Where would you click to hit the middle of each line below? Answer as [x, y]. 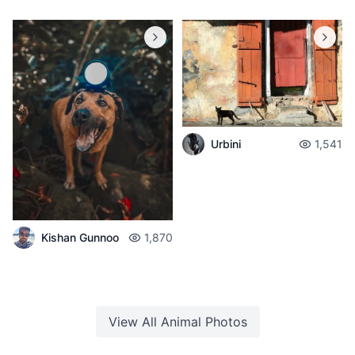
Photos [224, 321]
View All [134, 321]
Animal [181, 321]
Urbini [226, 143]
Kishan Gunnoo [80, 237]
